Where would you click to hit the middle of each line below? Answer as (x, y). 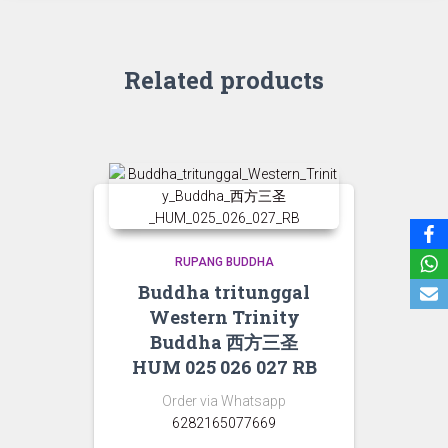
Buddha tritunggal (224, 292)
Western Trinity (224, 317)
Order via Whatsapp (224, 401)
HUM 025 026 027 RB (224, 367)
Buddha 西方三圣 (224, 342)
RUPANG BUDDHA (224, 262)
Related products (224, 80)
